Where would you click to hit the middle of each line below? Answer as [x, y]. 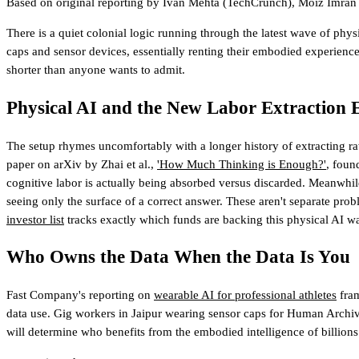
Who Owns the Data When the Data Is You [178, 257]
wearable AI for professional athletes [245, 295]
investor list [35, 219]
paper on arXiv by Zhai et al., [82, 164]
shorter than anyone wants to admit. [96, 70]
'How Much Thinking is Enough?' [242, 164]
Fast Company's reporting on [80, 295]
